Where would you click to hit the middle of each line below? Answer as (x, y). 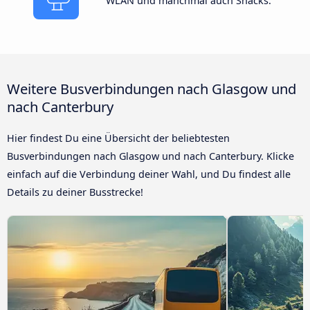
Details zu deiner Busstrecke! (75, 192)
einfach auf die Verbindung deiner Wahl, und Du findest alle (149, 174)
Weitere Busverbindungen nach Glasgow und (152, 88)
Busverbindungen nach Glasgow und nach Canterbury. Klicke (151, 156)
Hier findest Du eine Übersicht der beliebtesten (118, 138)
